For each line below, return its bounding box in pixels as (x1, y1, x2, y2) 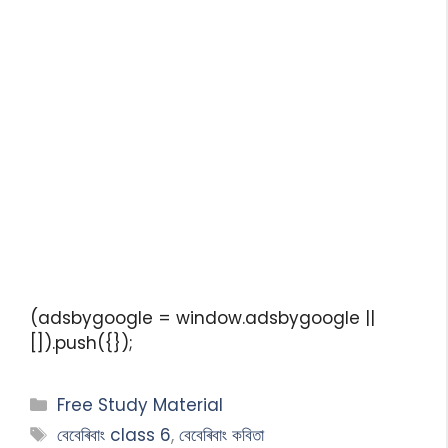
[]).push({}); (30, 330, 133, 355)
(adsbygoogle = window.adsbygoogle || (30, 305, 375, 330)
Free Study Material (57, 392, 224, 417)
